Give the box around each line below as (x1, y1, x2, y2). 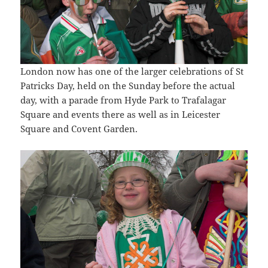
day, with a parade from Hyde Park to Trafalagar (20, 94, 227, 106)
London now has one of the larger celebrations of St (20, 65, 244, 78)
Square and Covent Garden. (20, 123, 138, 135)
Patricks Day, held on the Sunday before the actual (20, 80, 236, 92)
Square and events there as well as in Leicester (20, 108, 221, 121)
